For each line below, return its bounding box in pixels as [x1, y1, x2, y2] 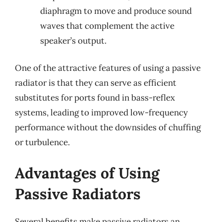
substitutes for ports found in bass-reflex [15, 92, 175, 103]
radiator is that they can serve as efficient [15, 77, 176, 88]
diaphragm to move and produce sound [40, 5, 192, 16]
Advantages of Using [15, 163, 160, 182]
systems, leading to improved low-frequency [15, 107, 188, 118]
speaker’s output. [40, 35, 107, 46]
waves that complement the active [40, 20, 174, 31]
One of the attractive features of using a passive [15, 62, 201, 73]
